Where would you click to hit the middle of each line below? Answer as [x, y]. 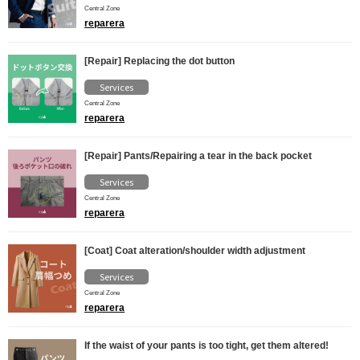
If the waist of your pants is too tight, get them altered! [207, 346]
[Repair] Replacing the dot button [160, 61]
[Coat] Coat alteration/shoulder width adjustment [195, 251]
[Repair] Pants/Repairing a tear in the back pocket [198, 156]
